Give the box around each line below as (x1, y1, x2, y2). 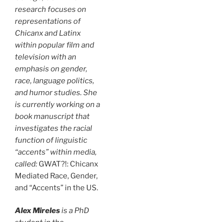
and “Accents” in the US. (15, 183, 98, 192)
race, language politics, (15, 76, 94, 85)
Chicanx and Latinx (15, 28, 81, 38)
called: (15, 159, 37, 168)
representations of (15, 16, 81, 26)
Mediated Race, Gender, (15, 171, 98, 180)
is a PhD (60, 206, 89, 216)
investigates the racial (15, 123, 92, 133)
